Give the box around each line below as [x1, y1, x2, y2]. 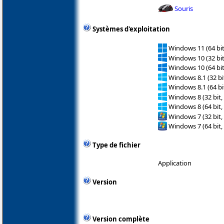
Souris [174, 3, 193, 13]
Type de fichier [92, 140, 140, 149]
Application [158, 158, 191, 167]
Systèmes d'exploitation [92, 24, 170, 34]
